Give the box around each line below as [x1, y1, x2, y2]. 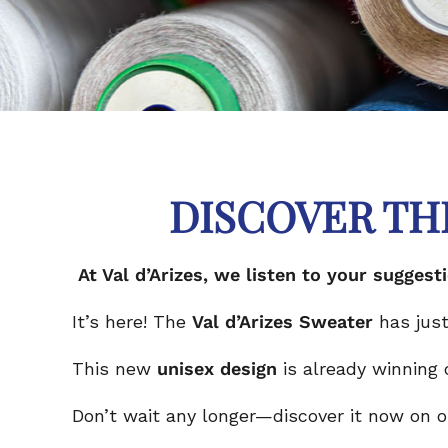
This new [72, 358, 157, 380]
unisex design [157, 358, 277, 380]
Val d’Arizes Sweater [192, 311, 373, 333]
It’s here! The [72, 311, 192, 333]
